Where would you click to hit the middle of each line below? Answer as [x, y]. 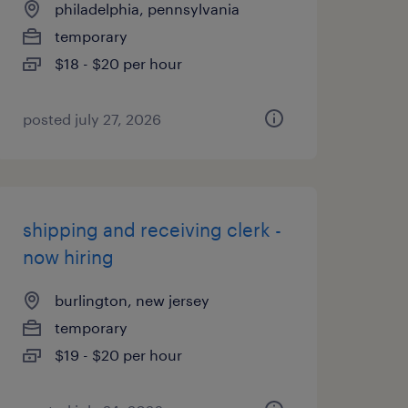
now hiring [68, 257]
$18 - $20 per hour [118, 63]
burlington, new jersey [132, 300]
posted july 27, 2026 [92, 119]
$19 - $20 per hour [118, 355]
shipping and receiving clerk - [152, 229]
